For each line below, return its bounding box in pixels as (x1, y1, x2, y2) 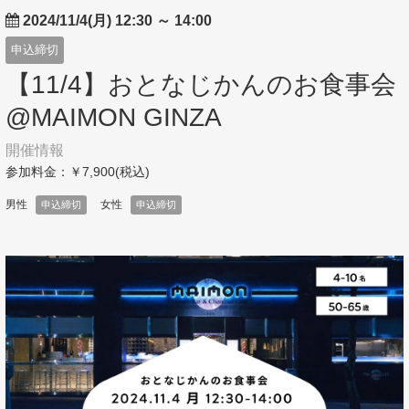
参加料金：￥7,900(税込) (5, 164, 150, 179)
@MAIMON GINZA (5, 103, 222, 131)
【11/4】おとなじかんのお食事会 (5, 70, 396, 99)
